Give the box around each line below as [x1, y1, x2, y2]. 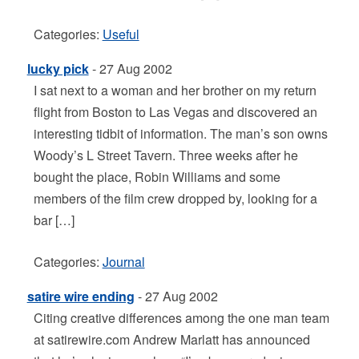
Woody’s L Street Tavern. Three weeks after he [33, 146, 298, 164]
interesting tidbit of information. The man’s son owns [33, 124, 328, 143]
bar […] [33, 211, 75, 229]
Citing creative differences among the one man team [33, 309, 329, 327]
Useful [102, 25, 139, 43]
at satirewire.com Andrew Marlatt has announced [33, 330, 310, 349]
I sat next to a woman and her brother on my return [33, 81, 317, 99]
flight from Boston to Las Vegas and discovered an [33, 103, 317, 121]
